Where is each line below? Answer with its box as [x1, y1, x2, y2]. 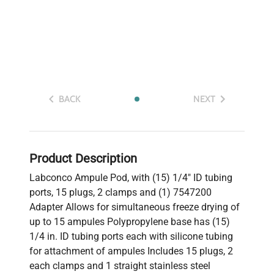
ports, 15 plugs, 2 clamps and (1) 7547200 [29, 187, 212, 199]
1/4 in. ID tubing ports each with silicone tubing [29, 231, 233, 243]
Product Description [29, 151, 137, 166]
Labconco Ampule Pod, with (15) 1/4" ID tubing [29, 172, 232, 184]
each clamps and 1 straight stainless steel [29, 260, 210, 272]
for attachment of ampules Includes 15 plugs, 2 [29, 245, 233, 257]
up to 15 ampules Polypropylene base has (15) [29, 216, 230, 228]
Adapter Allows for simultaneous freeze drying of [29, 201, 240, 213]
